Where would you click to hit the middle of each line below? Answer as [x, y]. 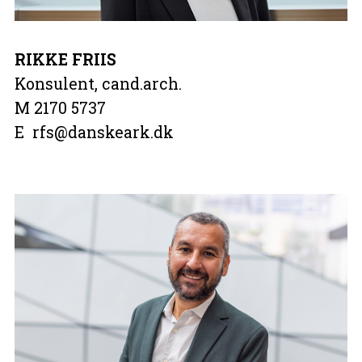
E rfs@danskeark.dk [94, 132]
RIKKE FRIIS [65, 59]
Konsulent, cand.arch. [98, 83]
